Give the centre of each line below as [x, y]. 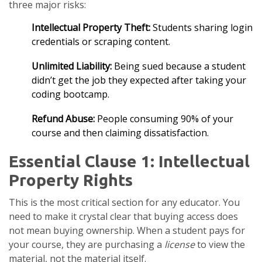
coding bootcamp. [70, 94]
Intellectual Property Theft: [91, 28]
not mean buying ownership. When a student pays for [127, 231]
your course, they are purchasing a [87, 245]
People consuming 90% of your [164, 119]
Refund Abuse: [63, 119]
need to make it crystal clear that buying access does [123, 217]
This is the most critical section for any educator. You [124, 203]
